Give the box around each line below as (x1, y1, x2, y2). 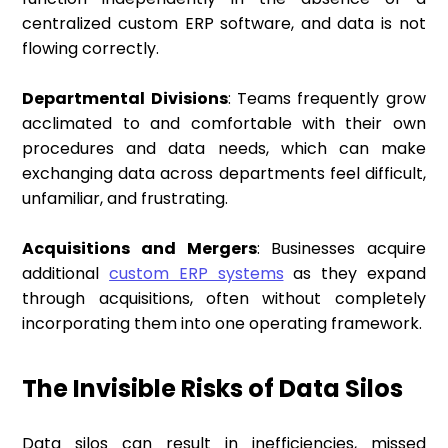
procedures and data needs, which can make (22, 137, 426, 161)
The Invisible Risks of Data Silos (22, 372, 404, 406)
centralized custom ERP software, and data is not (22, 12, 426, 36)
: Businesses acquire (256, 237, 426, 261)
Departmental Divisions (22, 87, 228, 111)
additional (22, 262, 110, 286)
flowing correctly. (22, 37, 160, 61)
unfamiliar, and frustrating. (22, 187, 229, 211)
